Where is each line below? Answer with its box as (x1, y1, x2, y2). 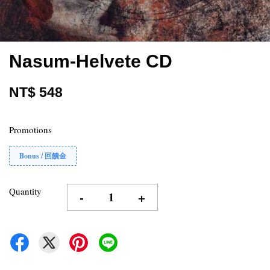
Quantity (9, 185, 42, 197)
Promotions (9, 124, 52, 136)
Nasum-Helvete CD (9, 51, 172, 71)
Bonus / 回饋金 (19, 151, 66, 161)
